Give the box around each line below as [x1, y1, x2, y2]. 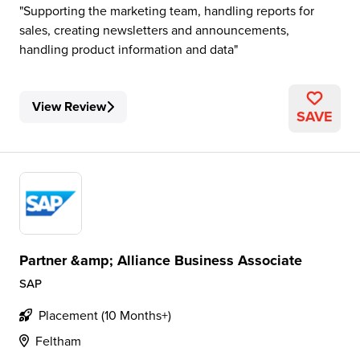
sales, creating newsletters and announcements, [19, 21, 289, 39]
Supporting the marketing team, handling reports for [23, 2, 314, 19]
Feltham [35, 332, 81, 350]
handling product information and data [19, 40, 234, 58]
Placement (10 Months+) [39, 306, 171, 324]
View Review [32, 97, 106, 116]
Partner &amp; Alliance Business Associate [19, 250, 302, 271]
